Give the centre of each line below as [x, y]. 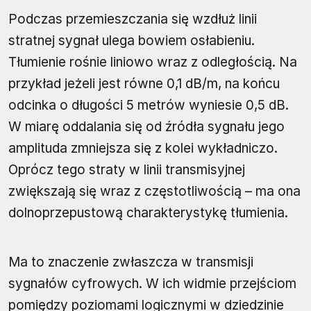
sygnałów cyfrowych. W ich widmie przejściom [152, 284]
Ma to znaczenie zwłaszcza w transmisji [131, 262]
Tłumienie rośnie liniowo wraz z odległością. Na [153, 62]
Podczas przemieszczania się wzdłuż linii [133, 19]
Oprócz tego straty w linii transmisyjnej [127, 170]
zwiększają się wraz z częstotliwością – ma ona [154, 192]
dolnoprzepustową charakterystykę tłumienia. [148, 213]
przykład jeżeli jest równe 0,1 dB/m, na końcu [144, 84]
